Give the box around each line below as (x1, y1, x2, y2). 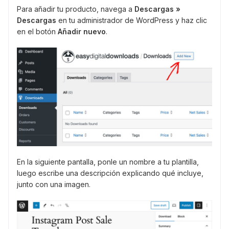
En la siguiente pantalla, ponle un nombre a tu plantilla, (17, 157, 199, 167)
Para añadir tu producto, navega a (17, 4, 134, 13)
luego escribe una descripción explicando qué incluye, (17, 169, 203, 178)
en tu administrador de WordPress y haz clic (56, 15, 207, 25)
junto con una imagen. (17, 180, 90, 189)
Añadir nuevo (58, 27, 106, 36)
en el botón (17, 27, 58, 36)
